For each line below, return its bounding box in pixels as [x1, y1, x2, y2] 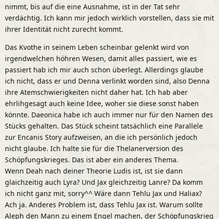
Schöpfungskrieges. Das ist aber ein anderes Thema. [5, 154, 178, 164]
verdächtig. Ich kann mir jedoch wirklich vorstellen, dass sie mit [5, 13, 214, 22]
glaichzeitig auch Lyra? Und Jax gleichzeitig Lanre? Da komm [5, 177, 203, 187]
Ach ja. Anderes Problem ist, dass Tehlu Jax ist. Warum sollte [5, 199, 203, 209]
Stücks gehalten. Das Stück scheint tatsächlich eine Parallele [5, 121, 203, 131]
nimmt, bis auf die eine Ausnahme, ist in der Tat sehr [5, 1, 180, 11]
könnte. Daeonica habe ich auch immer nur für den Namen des [5, 109, 213, 119]
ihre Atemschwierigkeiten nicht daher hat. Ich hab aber [5, 87, 188, 97]
